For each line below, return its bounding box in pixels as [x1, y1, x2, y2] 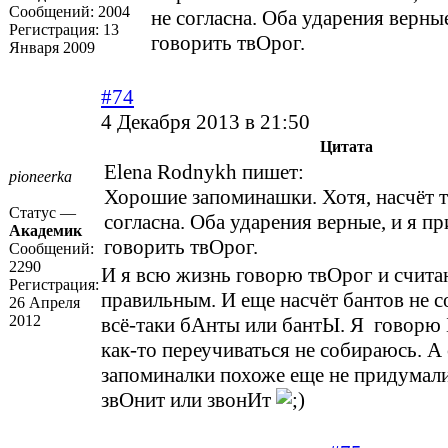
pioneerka [9, 168, 72, 186]
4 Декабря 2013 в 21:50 [101, 110, 310, 135]
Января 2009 [9, 39, 95, 57]
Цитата [319, 138, 373, 156]
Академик [9, 222, 82, 240]
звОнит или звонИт [101, 388, 276, 413]
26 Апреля [9, 294, 80, 312]
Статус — [9, 204, 76, 222]
